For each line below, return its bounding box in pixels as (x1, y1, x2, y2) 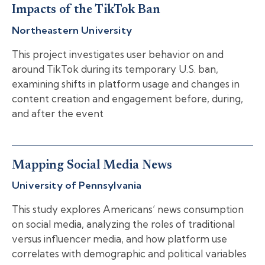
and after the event (12, 106, 104, 119)
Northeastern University (12, 23, 132, 36)
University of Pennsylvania (12, 179, 142, 192)
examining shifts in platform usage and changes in (12, 77, 240, 90)
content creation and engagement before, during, (12, 92, 243, 105)
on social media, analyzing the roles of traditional (12, 218, 235, 231)
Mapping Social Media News (12, 159, 172, 172)
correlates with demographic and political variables (12, 247, 247, 260)
